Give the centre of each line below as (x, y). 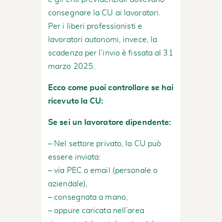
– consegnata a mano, (88, 197)
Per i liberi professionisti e (95, 26)
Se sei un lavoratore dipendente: (110, 122)
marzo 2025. (72, 66)
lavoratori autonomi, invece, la (103, 39)
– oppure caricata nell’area (96, 210)
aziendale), (68, 184)
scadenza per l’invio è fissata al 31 (111, 53)
